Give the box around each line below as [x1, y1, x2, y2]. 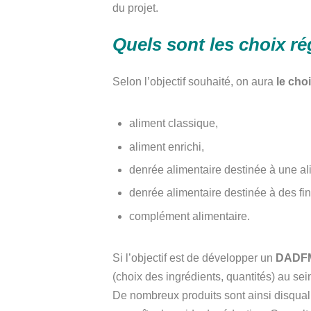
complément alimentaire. [129, 210, 250, 222]
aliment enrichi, [129, 140, 204, 153]
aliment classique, [129, 117, 218, 130]
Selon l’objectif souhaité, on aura [112, 76, 276, 88]
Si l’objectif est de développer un [112, 252, 276, 264]
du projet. [112, 2, 161, 15]
